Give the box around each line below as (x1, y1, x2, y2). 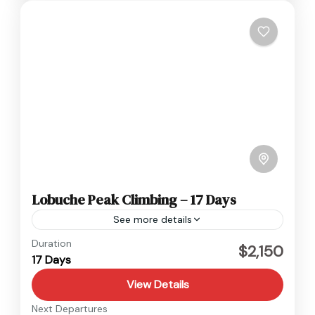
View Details (126, 276, 189, 292)
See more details (113, 212, 192, 226)
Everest (49, 236, 89, 251)
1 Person (49, 269, 91, 285)
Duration (32, 236, 72, 250)
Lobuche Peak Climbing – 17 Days (32, 189, 236, 210)
